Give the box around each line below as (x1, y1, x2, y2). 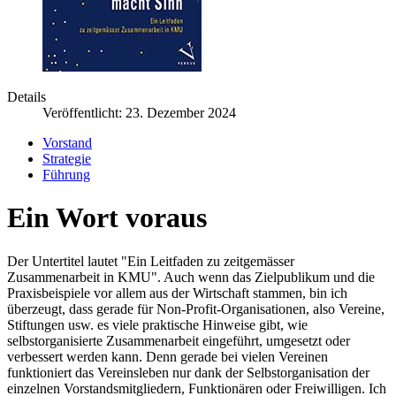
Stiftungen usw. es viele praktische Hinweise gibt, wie (7, 316, 308, 332)
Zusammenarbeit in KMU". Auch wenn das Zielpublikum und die (7, 269, 375, 285)
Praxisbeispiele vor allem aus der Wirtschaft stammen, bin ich (7, 285, 347, 301)
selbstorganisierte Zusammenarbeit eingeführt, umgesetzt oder (7, 332, 350, 348)
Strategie (42, 150, 91, 166)
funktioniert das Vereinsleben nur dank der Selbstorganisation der (7, 364, 369, 380)
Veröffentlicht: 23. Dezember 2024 (42, 104, 236, 120)
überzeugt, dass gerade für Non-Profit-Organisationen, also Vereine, (7, 301, 385, 316)
